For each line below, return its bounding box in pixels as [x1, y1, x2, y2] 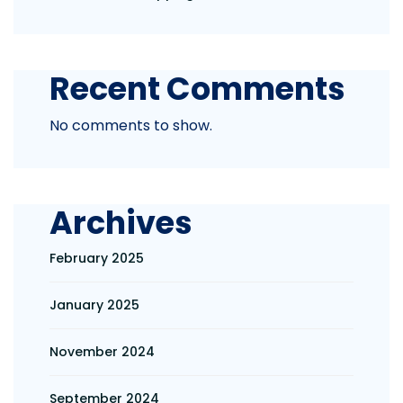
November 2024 [49, 343, 155, 361]
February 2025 [49, 249, 144, 267]
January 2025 [49, 296, 139, 314]
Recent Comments [49, 67, 345, 111]
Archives [49, 201, 193, 245]
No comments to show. [49, 115, 212, 136]
